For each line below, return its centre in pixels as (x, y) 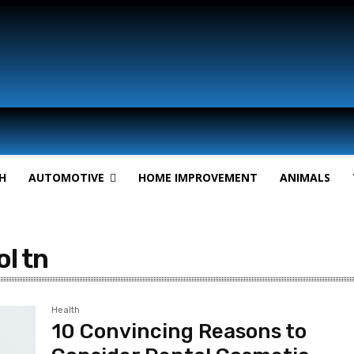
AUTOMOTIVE (66, 177)
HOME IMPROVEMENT (198, 177)
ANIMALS (305, 177)
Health (66, 310)
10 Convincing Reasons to (179, 331)
